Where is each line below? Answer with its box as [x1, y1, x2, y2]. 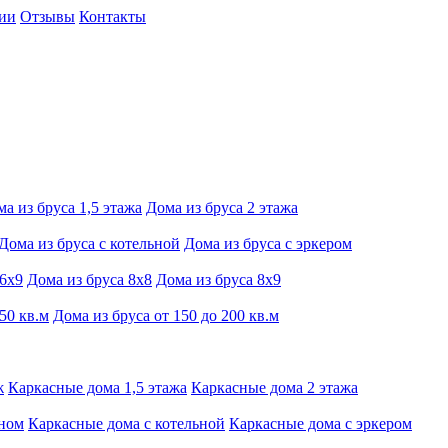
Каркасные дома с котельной [28, 415, 225, 432]
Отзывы [20, 8, 75, 25]
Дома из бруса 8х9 [156, 271, 281, 288]
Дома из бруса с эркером [184, 235, 352, 252]
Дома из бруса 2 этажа [146, 199, 298, 216]
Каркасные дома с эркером [229, 415, 412, 432]
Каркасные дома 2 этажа [191, 379, 358, 396]
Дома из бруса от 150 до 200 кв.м [53, 307, 279, 324]
